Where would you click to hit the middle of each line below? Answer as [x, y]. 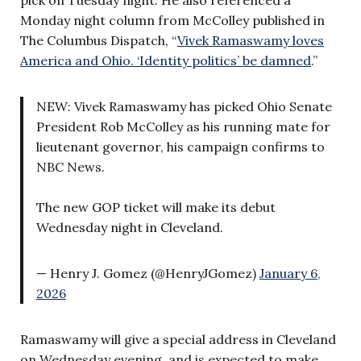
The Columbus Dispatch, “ [99, 40]
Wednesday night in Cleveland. [130, 227]
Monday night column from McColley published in [172, 20]
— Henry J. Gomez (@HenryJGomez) [148, 273]
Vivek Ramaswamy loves [251, 40]
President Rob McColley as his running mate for [183, 126]
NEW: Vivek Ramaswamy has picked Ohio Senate [184, 106]
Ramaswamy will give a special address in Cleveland [178, 339]
